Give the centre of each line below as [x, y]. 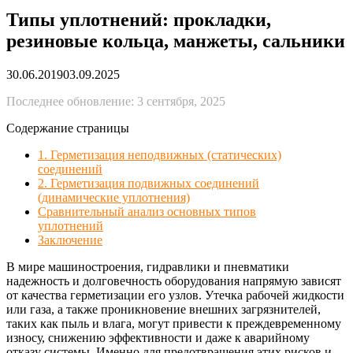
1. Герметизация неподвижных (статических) [160, 154]
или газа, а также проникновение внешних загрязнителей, [163, 309]
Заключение [70, 240]
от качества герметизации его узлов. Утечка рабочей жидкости [175, 295]
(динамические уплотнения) [114, 197]
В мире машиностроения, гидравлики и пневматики [148, 266]
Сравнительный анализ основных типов [147, 211]
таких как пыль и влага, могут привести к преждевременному [174, 323]
